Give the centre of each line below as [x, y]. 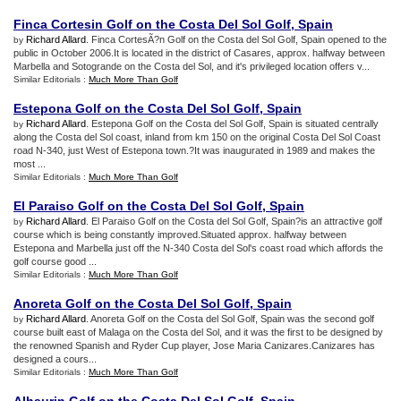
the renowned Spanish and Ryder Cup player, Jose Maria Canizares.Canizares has [194, 346]
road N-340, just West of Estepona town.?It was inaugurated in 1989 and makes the [194, 150]
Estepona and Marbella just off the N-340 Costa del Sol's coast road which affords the [198, 248]
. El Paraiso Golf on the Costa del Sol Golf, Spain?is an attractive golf [234, 221]
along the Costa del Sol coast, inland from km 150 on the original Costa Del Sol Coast [197, 137]
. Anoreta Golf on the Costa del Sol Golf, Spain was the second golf [230, 319]
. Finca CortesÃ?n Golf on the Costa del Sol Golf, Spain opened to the [236, 39]
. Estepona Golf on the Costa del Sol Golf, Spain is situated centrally [232, 124]
